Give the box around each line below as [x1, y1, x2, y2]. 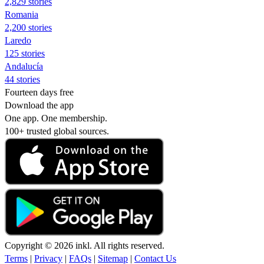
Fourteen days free [5, 87, 74, 97]
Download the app [5, 100, 74, 110]
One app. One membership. [5, 113, 107, 123]
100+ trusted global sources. [5, 126, 109, 136]
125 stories [5, 48, 45, 58]
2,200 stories [5, 22, 52, 32]
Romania [5, 9, 38, 19]
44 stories [5, 74, 40, 84]
